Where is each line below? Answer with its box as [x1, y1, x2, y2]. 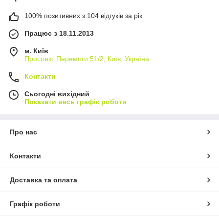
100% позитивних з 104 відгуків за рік [24, 11, 142, 20]
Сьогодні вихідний [24, 89, 89, 98]
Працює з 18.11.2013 [24, 29, 94, 37]
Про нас [10, 128, 37, 136]
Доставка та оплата [10, 175, 77, 184]
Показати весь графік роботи [24, 97, 127, 106]
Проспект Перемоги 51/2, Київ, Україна [24, 54, 149, 63]
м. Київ [24, 46, 48, 55]
